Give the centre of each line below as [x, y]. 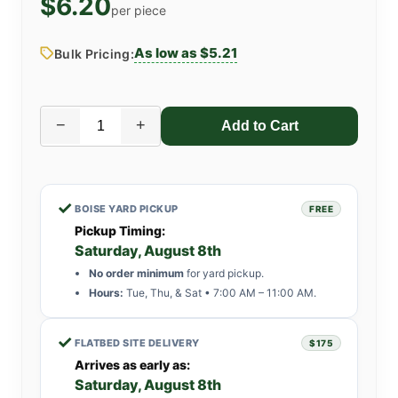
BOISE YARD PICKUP [127, 208]
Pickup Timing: [120, 230]
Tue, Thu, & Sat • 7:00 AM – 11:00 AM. [220, 292]
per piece [139, 10]
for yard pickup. [224, 273]
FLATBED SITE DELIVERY [137, 342]
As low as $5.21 [185, 52]
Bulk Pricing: [94, 53]
